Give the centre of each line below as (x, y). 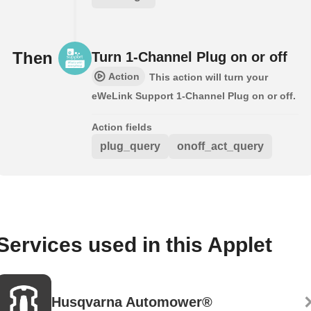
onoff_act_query (220, 146)
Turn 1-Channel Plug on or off (190, 57)
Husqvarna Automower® (132, 302)
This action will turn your (209, 77)
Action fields (122, 127)
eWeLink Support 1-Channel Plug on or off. (194, 95)
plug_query (130, 146)
